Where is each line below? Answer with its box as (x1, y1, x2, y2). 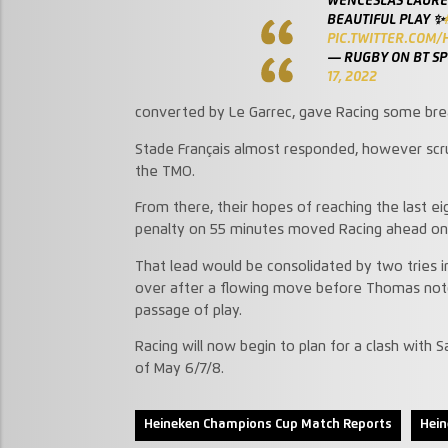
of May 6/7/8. (134, 362, 224, 377)
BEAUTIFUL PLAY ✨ (326, 13, 444, 28)
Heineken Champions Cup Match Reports (143, 418, 392, 432)
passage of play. (134, 303, 242, 318)
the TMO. (134, 164, 195, 179)
